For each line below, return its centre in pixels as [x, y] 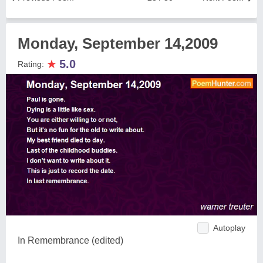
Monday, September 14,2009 [118, 43]
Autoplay [229, 227]
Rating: [32, 64]
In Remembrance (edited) [70, 240]
